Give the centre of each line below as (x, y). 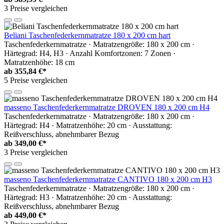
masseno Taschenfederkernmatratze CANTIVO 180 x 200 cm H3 (108, 179)
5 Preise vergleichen (36, 80)
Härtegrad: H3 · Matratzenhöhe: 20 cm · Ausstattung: (88, 197)
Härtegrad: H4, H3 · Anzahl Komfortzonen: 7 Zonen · (90, 53)
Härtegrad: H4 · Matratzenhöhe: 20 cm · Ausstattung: (88, 125)
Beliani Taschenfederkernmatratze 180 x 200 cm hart (87, 35)
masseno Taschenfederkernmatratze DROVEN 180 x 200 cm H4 (107, 107)
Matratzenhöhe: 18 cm (39, 62)
